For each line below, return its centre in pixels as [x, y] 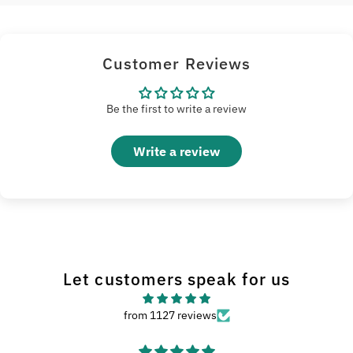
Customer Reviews [176, 63]
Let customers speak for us [176, 279]
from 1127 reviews [170, 315]
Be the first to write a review [176, 109]
